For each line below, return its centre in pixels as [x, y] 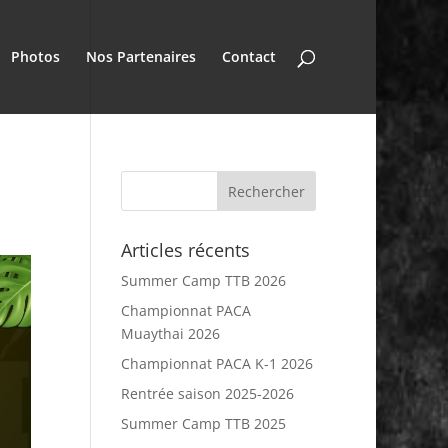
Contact [249, 56]
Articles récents [185, 250]
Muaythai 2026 [170, 333]
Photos [35, 56]
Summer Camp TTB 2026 [203, 280]
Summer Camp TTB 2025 [203, 423]
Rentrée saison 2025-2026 [207, 393]
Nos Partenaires [141, 56]
